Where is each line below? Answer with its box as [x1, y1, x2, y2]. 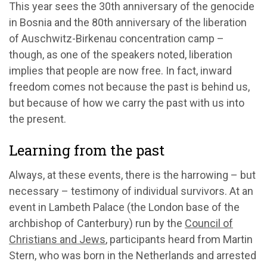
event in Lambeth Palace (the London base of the [9, 200, 240, 213]
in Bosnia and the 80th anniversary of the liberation [9, 15, 247, 29]
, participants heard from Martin [105, 232, 253, 246]
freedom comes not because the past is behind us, [9, 80, 250, 93]
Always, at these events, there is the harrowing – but [9, 168, 256, 181]
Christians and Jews [9, 232, 105, 246]
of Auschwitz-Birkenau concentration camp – [9, 32, 224, 45]
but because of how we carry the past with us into [9, 96, 244, 109]
